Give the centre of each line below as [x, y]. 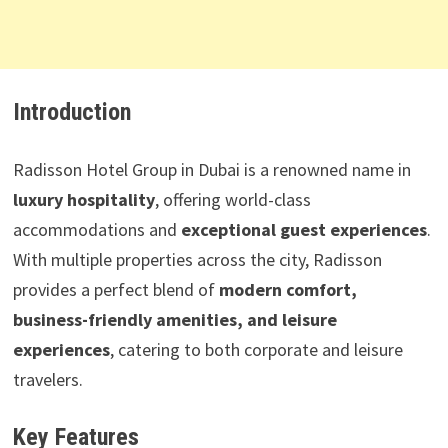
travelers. [47, 379]
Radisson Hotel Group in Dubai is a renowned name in [211, 169]
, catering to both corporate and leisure [256, 349]
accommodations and [96, 229]
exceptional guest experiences [303, 229]
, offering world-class [232, 199]
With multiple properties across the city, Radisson [197, 259]
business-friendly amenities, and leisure [174, 319]
